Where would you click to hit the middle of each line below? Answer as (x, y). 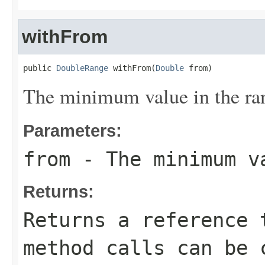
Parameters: (72, 130)
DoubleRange (82, 68)
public (40, 68)
